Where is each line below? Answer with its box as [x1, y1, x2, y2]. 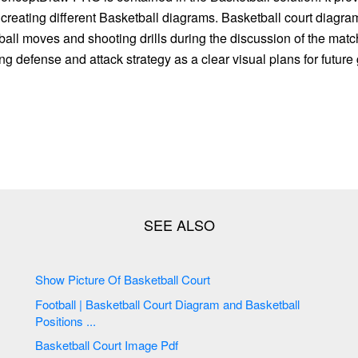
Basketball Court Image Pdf [161, 336, 179, 354]
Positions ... [35, 312, 97, 329]
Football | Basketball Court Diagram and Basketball [35, 295, 86, 312]
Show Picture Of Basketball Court [68, 270, 214, 288]
